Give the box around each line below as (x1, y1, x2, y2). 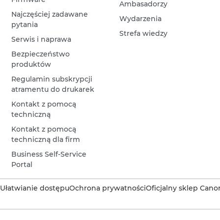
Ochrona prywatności (69, 183, 146, 192)
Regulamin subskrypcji (11, 74, 93, 83)
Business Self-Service (11, 149, 87, 159)
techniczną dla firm (11, 135, 81, 144)
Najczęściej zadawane (11, 9, 88, 19)
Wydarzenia (119, 14, 162, 23)
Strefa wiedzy (119, 28, 168, 38)
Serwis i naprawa (11, 34, 72, 44)
